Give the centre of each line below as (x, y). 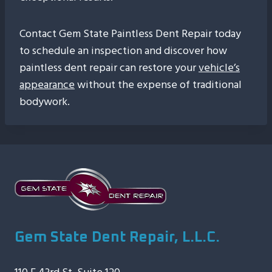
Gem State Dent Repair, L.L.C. (117, 238)
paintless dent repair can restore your (109, 68)
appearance (47, 85)
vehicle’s (219, 68)
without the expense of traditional (158, 85)
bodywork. (45, 102)
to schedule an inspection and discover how (123, 51)
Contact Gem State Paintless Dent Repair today (130, 34)
